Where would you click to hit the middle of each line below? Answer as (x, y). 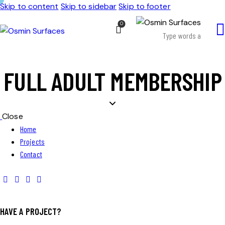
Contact (31, 154)
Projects (32, 142)
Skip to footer (145, 6)
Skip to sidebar (89, 6)
